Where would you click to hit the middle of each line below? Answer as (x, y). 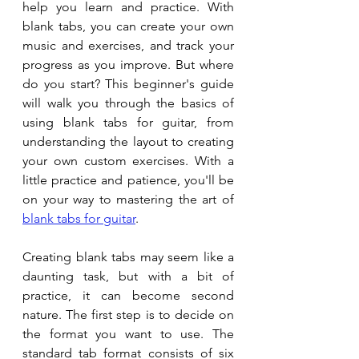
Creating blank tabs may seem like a (128, 257)
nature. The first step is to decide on (128, 315)
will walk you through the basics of (128, 103)
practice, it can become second (128, 296)
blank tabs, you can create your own (128, 26)
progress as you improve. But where (128, 65)
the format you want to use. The (128, 334)
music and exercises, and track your (128, 46)
